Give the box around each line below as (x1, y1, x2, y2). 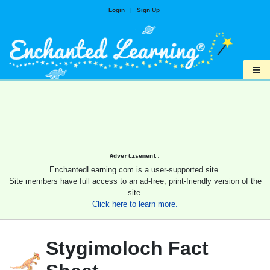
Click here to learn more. (92, 199, 178, 209)
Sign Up (136, 7, 160, 13)
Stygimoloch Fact (46, 237, 209, 260)
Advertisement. (110, 152, 160, 160)
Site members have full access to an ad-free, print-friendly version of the (8, 177, 262, 186)
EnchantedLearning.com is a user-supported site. (49, 165, 221, 175)
